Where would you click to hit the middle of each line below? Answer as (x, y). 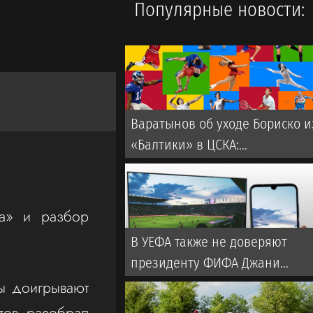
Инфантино (165, 284)
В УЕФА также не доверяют (209, 242)
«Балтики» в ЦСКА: (185, 145)
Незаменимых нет (184, 166)
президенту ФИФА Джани (206, 263)
